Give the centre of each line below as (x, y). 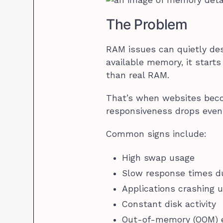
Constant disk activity (169, 204)
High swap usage (159, 158)
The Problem (147, 24)
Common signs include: (157, 134)
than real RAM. (138, 75)
